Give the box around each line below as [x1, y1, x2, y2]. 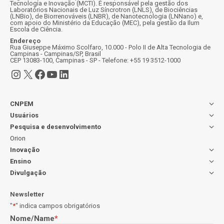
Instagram [9, 66, 65, 81]
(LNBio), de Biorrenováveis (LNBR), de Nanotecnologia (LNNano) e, [10, 12, 203, 20]
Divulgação [10, 169, 46, 176]
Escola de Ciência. [10, 25, 62, 33]
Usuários [10, 111, 38, 119]
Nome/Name [10, 214, 54, 223]
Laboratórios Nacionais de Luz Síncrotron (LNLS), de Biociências [10, 6, 197, 13]
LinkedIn [57, 66, 104, 81]
